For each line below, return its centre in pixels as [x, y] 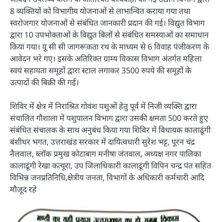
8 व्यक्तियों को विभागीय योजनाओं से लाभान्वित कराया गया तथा [100, 11]
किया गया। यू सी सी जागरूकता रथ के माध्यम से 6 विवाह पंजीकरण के [110, 46]
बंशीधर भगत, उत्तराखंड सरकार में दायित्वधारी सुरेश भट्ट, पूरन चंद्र [102, 141]
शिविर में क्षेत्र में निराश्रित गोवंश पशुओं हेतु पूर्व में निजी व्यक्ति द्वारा [103, 106]
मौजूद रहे [23, 189]
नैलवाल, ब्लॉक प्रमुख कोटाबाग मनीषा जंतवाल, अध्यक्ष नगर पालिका [106, 153]
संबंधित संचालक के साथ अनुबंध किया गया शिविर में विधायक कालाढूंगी [110, 130]
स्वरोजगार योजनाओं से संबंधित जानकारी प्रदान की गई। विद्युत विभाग [107, 23]
